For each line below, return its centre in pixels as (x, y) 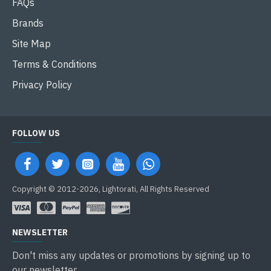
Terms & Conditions (54, 64)
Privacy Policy (42, 85)
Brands (28, 23)
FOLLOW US (36, 133)
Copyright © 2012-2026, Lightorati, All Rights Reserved (111, 189)
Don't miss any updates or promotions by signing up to (131, 255)
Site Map (31, 44)
